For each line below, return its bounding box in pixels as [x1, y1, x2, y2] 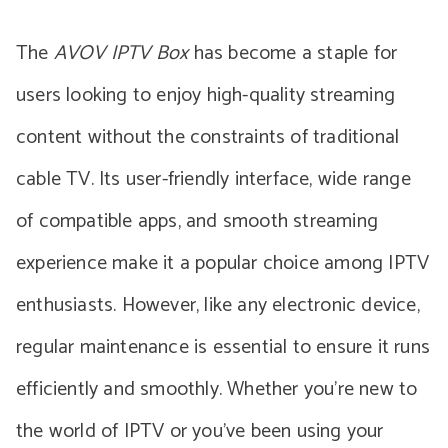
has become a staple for [188, 37, 398, 70]
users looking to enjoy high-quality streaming [16, 79, 396, 112]
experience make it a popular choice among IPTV [16, 247, 430, 280]
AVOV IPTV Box [53, 37, 189, 70]
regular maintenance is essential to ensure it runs [16, 331, 431, 364]
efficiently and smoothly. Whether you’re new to [16, 373, 418, 406]
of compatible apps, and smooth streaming [16, 205, 379, 238]
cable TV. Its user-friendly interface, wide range [16, 163, 411, 196]
